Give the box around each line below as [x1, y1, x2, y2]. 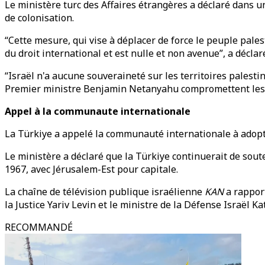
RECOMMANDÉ [5, 221, 73, 234]
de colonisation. [5, 11, 74, 24]
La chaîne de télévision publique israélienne [5, 185, 205, 198]
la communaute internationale [43, 105, 190, 118]
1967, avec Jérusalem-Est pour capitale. [5, 163, 178, 176]
